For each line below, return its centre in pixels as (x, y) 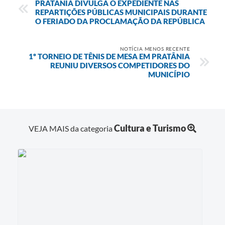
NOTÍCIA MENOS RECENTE (155, 48)
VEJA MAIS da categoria (71, 128)
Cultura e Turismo (150, 128)
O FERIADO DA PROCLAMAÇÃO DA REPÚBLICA (120, 21)
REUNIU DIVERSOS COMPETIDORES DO (120, 65)
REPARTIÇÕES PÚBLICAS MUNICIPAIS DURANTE (121, 12)
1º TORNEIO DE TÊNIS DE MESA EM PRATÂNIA (109, 56)
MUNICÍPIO (169, 74)
